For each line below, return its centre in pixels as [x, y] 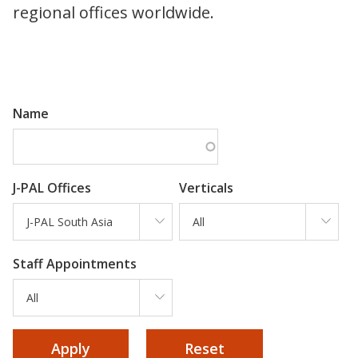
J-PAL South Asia [70, 221]
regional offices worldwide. [113, 13]
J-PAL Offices [52, 187]
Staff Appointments [75, 263]
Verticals [206, 187]
